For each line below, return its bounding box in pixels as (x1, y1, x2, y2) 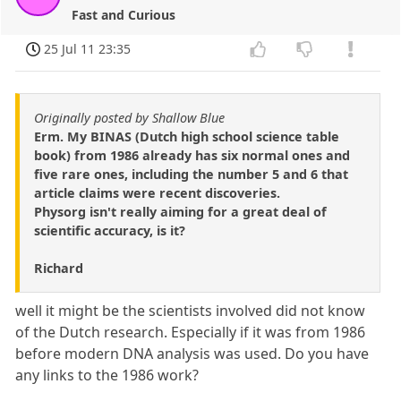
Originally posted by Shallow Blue (34, 108, 225, 126)
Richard (34, 259, 83, 277)
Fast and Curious (72, 6, 176, 24)
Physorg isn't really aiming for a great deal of (34, 202, 327, 220)
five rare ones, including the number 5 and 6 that (34, 165, 348, 183)
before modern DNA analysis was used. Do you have (15, 343, 370, 363)
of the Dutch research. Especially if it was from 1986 (15, 321, 366, 342)
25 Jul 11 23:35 (44, 39, 132, 57)
